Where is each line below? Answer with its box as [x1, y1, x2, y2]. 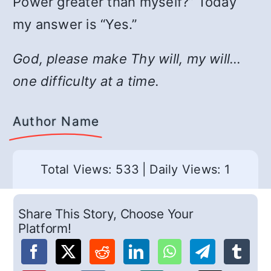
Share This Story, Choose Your [18, 206, 194, 222]
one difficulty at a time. [13, 73, 160, 89]
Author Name [13, 114, 100, 129]
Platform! [18, 221, 71, 237]
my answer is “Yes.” [13, 16, 137, 32]
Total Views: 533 [41, 162, 140, 177]
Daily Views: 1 [149, 162, 230, 177]
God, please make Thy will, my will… [13, 51, 241, 67]
